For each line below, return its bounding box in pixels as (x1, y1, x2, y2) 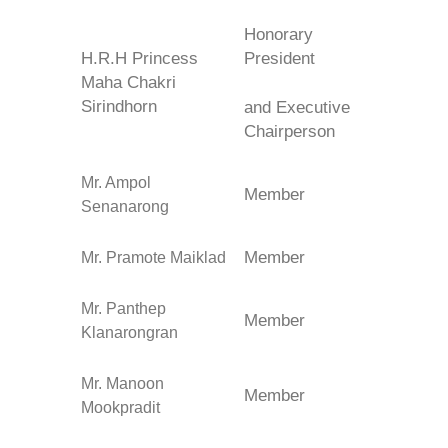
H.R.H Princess (81, 49, 198, 69)
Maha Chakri (81, 73, 176, 93)
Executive (276, 98, 350, 118)
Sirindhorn (81, 97, 157, 117)
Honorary (244, 25, 313, 45)
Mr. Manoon (81, 375, 164, 393)
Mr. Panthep (81, 300, 166, 318)
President (244, 49, 315, 69)
